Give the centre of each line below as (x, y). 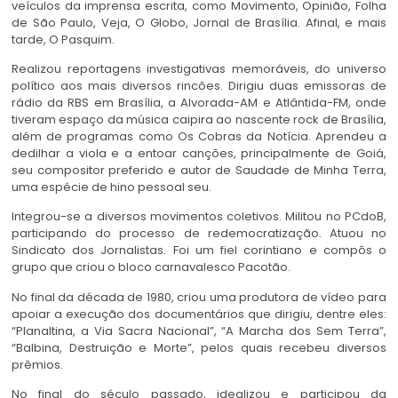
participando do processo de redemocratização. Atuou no (199, 234)
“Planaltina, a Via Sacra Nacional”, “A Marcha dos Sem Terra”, (199, 330)
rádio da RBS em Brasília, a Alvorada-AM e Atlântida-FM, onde (199, 103)
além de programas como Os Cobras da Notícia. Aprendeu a (199, 137)
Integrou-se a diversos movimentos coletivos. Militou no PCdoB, (199, 217)
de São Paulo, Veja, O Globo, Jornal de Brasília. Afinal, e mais (199, 22)
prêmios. (37, 364)
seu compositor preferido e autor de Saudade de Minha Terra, (199, 171)
